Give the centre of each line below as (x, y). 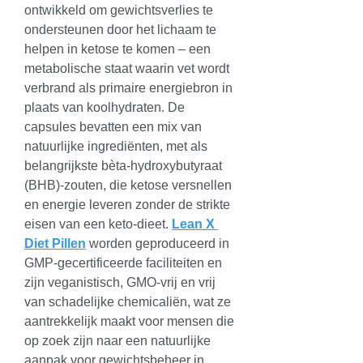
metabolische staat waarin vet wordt (127, 68)
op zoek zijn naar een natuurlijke (117, 341)
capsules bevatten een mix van (113, 127)
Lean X (193, 224)
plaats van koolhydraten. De (105, 107)
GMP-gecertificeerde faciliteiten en (123, 263)
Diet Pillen (55, 243)
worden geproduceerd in (158, 243)
